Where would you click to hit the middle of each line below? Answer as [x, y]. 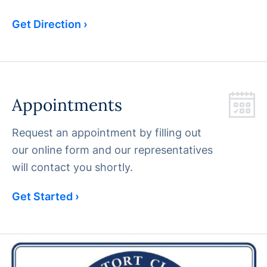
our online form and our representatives [112, 150]
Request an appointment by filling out [107, 132]
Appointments [67, 105]
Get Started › [46, 196]
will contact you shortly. [72, 167]
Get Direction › [50, 24]
